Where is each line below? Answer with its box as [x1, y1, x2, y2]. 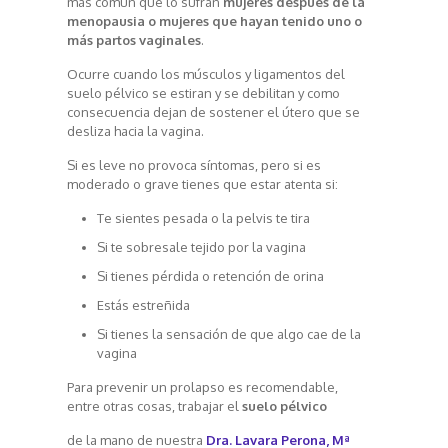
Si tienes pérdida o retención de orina [96, 268, 324, 285]
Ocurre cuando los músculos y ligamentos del [66, 66, 345, 83]
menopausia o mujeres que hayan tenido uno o [66, 13, 362, 30]
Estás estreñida [96, 297, 190, 314]
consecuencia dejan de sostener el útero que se [66, 104, 360, 121]
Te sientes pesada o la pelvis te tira [96, 210, 310, 227]
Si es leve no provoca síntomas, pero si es [66, 157, 321, 174]
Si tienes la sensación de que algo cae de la [96, 326, 361, 343]
